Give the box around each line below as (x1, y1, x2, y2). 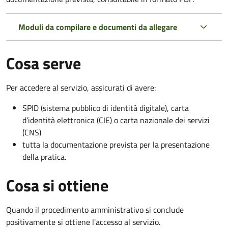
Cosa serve (6, 50, 81, 75)
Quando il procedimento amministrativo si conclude (6, 203, 184, 216)
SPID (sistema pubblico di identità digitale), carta (22, 101, 189, 114)
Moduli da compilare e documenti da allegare (18, 20, 177, 33)
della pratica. (22, 150, 66, 163)
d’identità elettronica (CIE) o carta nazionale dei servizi (22, 113, 210, 126)
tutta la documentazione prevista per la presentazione (22, 138, 210, 151)
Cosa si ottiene (6, 173, 108, 197)
